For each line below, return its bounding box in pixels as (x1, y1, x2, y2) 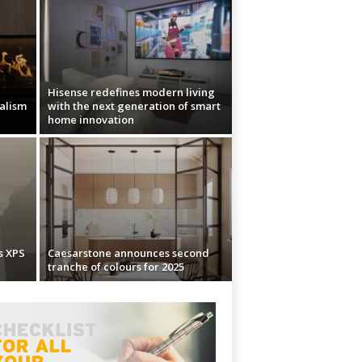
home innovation (47, 112, 134, 127)
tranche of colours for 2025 (47, 259, 184, 274)
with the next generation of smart (47, 99, 221, 113)
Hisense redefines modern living (47, 85, 215, 99)
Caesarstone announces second (47, 246, 209, 260)
